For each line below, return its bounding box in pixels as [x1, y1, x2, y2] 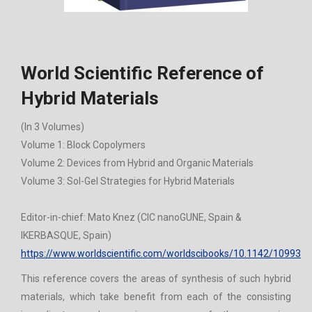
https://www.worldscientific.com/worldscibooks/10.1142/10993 [21, 248, 301, 260]
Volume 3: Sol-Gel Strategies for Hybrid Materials [21, 175, 235, 187]
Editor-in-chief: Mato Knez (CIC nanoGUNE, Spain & [21, 212, 242, 224]
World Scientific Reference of [21, 63, 264, 84]
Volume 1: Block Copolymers [21, 139, 146, 151]
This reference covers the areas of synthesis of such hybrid [21, 273, 291, 285]
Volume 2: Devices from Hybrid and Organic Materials [21, 157, 253, 169]
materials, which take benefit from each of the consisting [21, 291, 291, 303]
